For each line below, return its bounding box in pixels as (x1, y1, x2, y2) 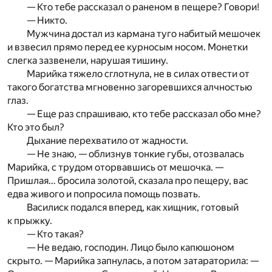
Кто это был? (7, 121, 64, 133)
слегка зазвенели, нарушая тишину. (7, 54, 168, 66)
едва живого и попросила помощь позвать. (7, 188, 200, 200)
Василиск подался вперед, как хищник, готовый (27, 201, 239, 213)
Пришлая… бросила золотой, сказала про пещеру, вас (7, 174, 248, 186)
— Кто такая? (27, 228, 84, 240)
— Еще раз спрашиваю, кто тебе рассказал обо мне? (27, 107, 261, 120)
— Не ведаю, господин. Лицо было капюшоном (27, 241, 234, 253)
